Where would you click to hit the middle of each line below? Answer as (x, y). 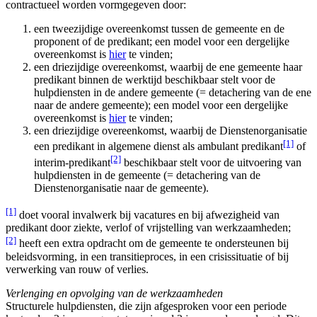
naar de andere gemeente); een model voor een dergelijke (161, 105)
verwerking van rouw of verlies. (77, 269)
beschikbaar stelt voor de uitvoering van (211, 162)
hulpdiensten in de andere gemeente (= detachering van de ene (173, 93)
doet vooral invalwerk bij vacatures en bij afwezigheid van (148, 215)
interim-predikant (72, 162)
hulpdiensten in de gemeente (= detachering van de (147, 175)
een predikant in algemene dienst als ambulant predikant (158, 146)
